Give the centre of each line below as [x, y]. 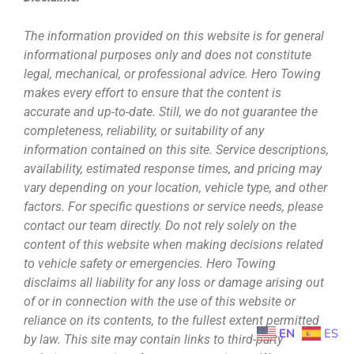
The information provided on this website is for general [174, 36]
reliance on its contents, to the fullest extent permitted [171, 321]
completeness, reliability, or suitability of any [144, 131]
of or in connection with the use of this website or [160, 302]
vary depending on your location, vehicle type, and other [175, 188]
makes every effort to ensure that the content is [153, 93]
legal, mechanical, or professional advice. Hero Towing [172, 74]
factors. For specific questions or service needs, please [173, 207]
